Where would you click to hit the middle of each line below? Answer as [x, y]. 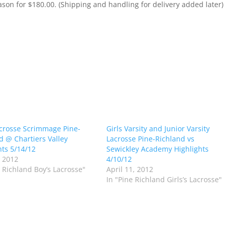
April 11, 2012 [130, 169]
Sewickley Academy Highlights [157, 149]
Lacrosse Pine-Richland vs [150, 139]
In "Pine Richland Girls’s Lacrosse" [164, 180]
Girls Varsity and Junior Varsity [158, 129]
